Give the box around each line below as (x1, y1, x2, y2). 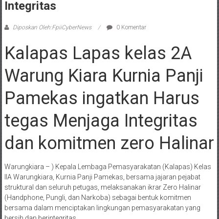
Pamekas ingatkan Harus (4, 88, 199, 109)
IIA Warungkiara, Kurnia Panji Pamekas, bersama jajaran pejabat (4, 173, 200, 181)
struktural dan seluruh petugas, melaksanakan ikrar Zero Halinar (4, 183, 201, 191)
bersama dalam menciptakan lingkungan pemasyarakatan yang (4, 203, 200, 212)
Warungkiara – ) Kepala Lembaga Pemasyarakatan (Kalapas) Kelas (4, 162, 211, 171)
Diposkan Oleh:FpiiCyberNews (11, 23, 93, 31)
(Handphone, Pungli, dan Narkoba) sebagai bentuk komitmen (4, 193, 191, 201)
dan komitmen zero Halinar (4, 132, 214, 153)
